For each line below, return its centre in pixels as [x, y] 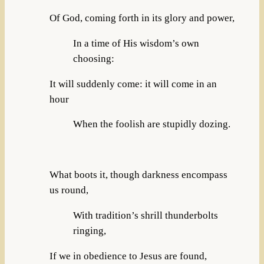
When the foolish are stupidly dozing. [151, 124]
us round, [69, 190]
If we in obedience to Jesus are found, [128, 256]
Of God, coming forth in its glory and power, [142, 18]
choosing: [93, 58]
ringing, [89, 230]
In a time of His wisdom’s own [136, 43]
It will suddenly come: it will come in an [133, 84]
